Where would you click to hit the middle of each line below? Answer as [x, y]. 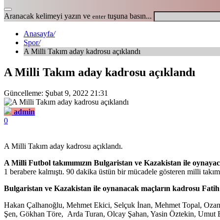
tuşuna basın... [129, 16]
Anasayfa [38, 34]
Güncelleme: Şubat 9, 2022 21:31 [56, 93]
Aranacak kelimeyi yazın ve [48, 16]
